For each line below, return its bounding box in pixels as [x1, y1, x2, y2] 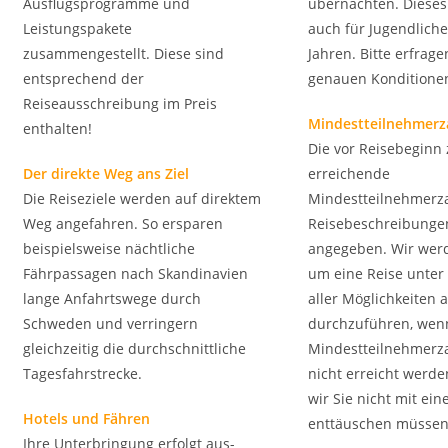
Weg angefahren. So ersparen [23, 214, 223, 233]
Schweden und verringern [23, 314, 198, 333]
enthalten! [23, 119, 92, 138]
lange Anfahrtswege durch [23, 289, 201, 308]
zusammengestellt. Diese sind [23, 44, 224, 63]
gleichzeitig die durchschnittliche [23, 339, 246, 358]
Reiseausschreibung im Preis [23, 94, 217, 113]
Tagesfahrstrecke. [23, 364, 142, 383]
